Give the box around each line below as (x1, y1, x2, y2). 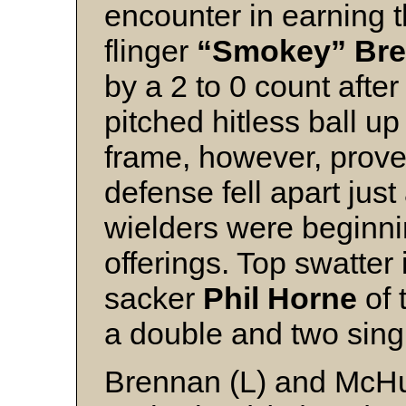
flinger (104, 34, 197, 69)
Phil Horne (203, 281, 365, 316)
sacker (104, 281, 203, 316)
